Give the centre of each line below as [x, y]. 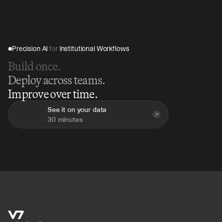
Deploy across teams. [57, 80]
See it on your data [77, 110]
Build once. [34, 66]
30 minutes [65, 119]
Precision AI [31, 49]
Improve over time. [53, 94]
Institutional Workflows [93, 49]
